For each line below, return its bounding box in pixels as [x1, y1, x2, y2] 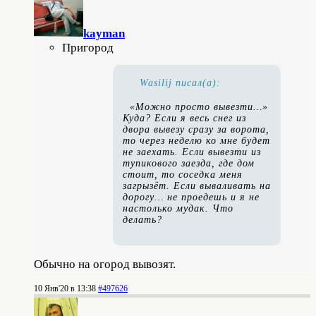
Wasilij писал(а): [140, 77, 221, 88]
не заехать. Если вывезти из [123, 146, 261, 157]
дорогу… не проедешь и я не [123, 191, 260, 202]
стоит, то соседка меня [123, 169, 243, 180]
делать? [123, 214, 162, 225]
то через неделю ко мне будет [123, 135, 270, 146]
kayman [83, 26, 125, 40]
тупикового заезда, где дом [123, 157, 255, 169]
